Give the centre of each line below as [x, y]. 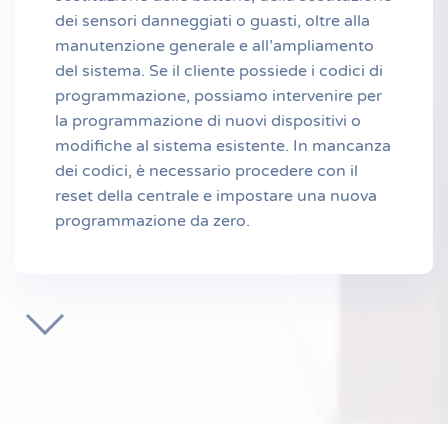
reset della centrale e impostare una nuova [216, 196]
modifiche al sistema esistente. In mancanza [223, 146]
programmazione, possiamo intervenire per [218, 96]
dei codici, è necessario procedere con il [206, 171]
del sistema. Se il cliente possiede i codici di [219, 71]
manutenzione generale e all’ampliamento [214, 46]
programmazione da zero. [152, 221]
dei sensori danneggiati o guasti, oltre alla [212, 21]
